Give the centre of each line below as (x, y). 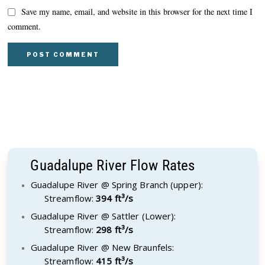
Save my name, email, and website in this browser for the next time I (137, 12)
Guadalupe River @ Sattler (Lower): (103, 216)
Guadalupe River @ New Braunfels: (102, 247)
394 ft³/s (115, 198)
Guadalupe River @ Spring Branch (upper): (117, 184)
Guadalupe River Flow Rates (113, 165)
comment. (25, 26)
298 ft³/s (115, 229)
